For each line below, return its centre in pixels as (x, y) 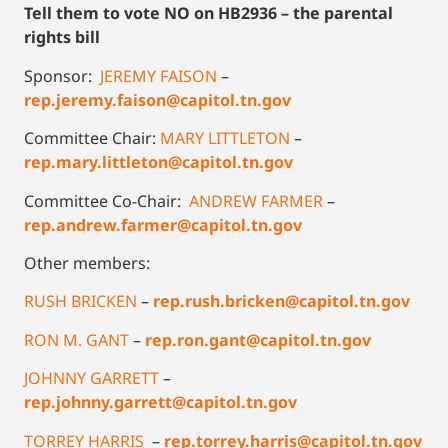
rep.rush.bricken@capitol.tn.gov (281, 301)
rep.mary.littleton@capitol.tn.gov (158, 162)
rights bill (64, 37)
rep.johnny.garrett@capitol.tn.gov (160, 402)
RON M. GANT (76, 339)
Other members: (89, 262)
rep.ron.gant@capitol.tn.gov (258, 339)
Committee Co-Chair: (104, 200)
